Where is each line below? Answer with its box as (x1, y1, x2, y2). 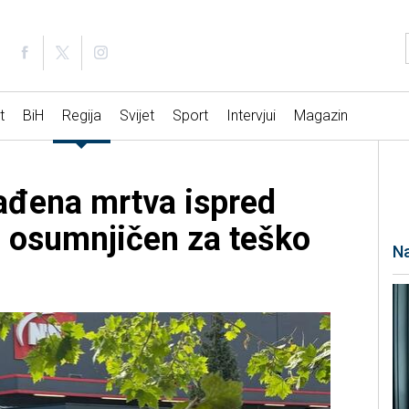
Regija (61, 107, 101, 125)
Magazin (293, 107, 348, 125)
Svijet (119, 107, 154, 125)
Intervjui (225, 107, 276, 125)
